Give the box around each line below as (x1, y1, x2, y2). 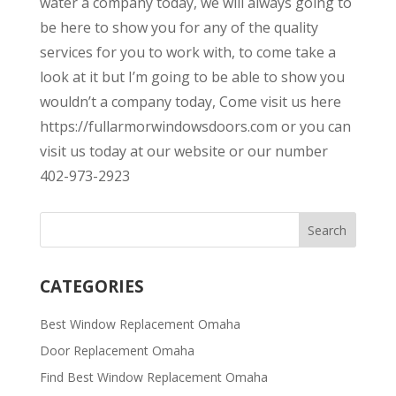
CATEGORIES (39, 274, 144, 298)
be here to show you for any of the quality (39, 17, 318, 37)
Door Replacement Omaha (39, 341, 194, 359)
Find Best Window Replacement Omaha (39, 368, 268, 385)
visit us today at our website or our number (39, 141, 328, 161)
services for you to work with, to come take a (39, 42, 336, 62)
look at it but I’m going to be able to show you (39, 66, 345, 87)
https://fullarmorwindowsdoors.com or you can (39, 116, 351, 136)
